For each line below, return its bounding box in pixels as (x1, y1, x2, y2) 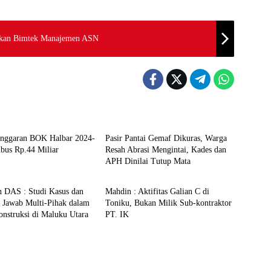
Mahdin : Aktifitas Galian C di (105, 186, 209, 196)
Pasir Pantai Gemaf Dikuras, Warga (105, 133, 227, 143)
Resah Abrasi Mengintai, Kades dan (105, 145, 226, 154)
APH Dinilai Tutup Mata (105, 156, 191, 166)
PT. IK (105, 209, 129, 219)
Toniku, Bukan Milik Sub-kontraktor (105, 198, 232, 207)
